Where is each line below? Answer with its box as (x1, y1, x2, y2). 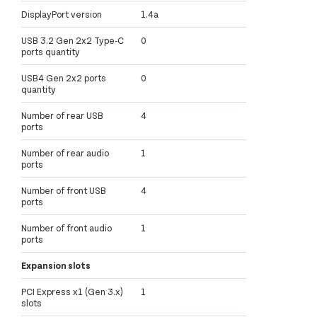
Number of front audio (21, 222, 112, 234)
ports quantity (21, 46, 80, 58)
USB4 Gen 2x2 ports (21, 72, 106, 84)
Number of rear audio (21, 147, 109, 159)
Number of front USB (21, 185, 106, 197)
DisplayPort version (21, 8, 102, 21)
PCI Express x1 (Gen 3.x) (21, 286, 123, 298)
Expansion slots (21, 260, 91, 272)
